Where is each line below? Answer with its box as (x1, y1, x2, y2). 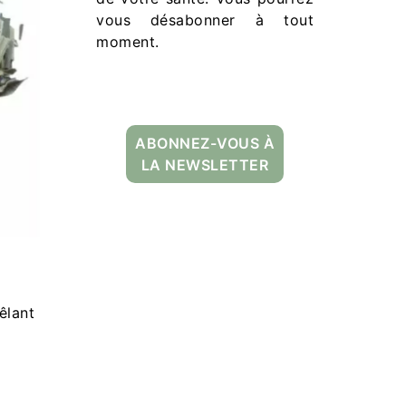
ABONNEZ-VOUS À (135, 134, 275, 152)
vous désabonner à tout (96, 11, 314, 29)
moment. (96, 33, 159, 51)
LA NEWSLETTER (140, 156, 269, 174)
